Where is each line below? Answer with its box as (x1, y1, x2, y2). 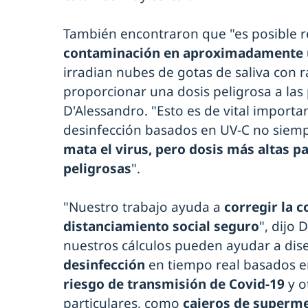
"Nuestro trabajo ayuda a (63, 197, 221, 216)
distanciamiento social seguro (63, 217, 259, 235)
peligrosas (63, 159, 131, 177)
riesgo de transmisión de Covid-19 (63, 274, 288, 293)
